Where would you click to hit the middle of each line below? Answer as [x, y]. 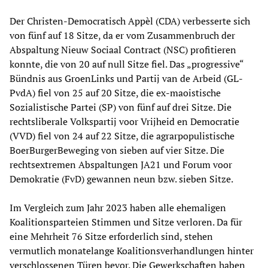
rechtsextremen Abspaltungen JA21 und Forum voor [121, 165]
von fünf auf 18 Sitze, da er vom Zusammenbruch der [122, 36]
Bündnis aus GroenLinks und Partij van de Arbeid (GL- [126, 79]
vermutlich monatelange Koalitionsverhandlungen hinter [132, 251]
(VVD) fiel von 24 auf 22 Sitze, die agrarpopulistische [122, 136]
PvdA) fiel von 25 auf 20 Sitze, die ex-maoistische [115, 93]
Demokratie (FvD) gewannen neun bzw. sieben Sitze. [121, 179]
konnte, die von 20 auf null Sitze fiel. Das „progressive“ [127, 64]
